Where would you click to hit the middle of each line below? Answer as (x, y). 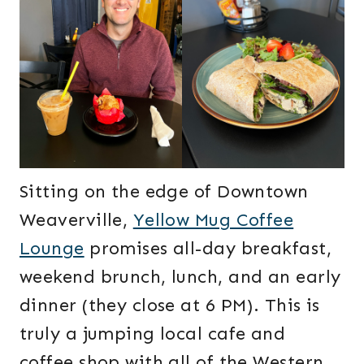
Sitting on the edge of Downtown (164, 191)
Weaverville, (76, 219)
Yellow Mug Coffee (213, 219)
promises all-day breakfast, (208, 248)
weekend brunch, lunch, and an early (180, 276)
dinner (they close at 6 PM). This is (170, 305)
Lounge (52, 248)
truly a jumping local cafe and (153, 333)
